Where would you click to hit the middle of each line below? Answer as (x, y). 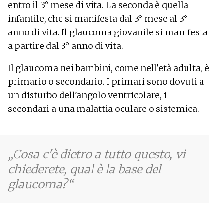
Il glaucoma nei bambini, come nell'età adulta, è (108, 68)
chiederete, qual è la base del (84, 169)
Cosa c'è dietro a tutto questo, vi (99, 154)
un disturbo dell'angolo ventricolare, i (87, 95)
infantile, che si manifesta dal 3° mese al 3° (98, 18)
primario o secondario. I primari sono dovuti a (106, 81)
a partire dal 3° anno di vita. (65, 46)
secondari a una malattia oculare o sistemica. (103, 108)
